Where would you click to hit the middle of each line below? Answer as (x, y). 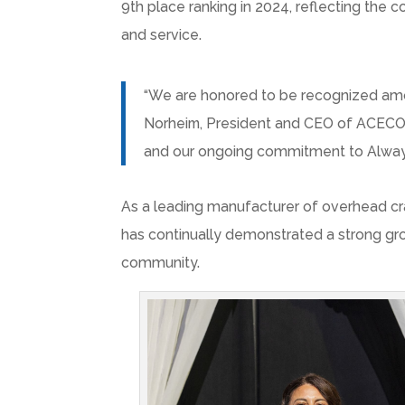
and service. (162, 35)
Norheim (172, 123)
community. (161, 262)
